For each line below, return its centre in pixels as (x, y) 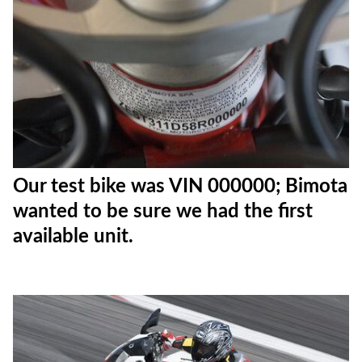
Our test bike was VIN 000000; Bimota (180, 187)
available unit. (73, 237)
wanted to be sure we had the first (163, 212)
